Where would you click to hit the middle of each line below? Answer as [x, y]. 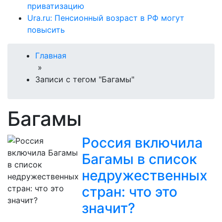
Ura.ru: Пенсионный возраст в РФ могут [106, 18]
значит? [109, 208]
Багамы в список [139, 159]
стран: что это [130, 192]
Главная [51, 56]
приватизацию [56, 6]
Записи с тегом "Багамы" [85, 80]
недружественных [144, 176]
